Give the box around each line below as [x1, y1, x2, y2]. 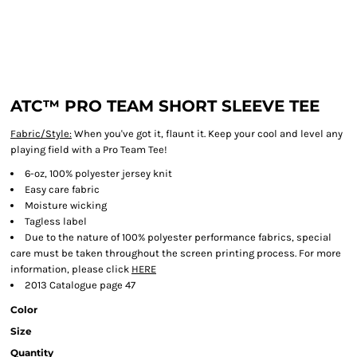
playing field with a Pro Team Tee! [10, 143, 167, 155]
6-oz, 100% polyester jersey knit [25, 167, 172, 179]
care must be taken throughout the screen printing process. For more [10, 247, 341, 259]
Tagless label [25, 215, 87, 227]
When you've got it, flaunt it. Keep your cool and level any [72, 127, 343, 139]
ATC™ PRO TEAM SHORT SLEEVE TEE [10, 96, 320, 116]
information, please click [10, 263, 131, 275]
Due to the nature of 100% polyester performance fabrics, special [25, 231, 331, 243]
